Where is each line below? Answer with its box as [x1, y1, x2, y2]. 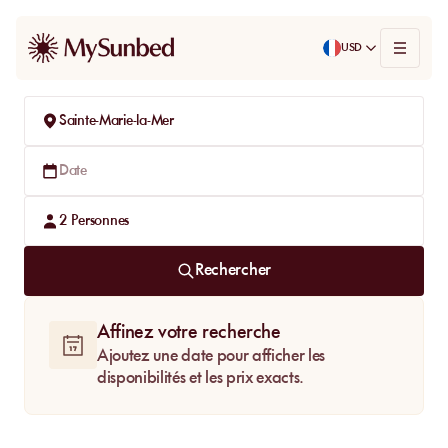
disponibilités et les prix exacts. [97, 370, 305, 387]
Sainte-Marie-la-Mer [59, 113, 174, 129]
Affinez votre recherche [97, 323, 281, 343]
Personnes [71, 213, 129, 229]
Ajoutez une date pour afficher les [97, 348, 326, 365]
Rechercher [195, 262, 271, 279]
